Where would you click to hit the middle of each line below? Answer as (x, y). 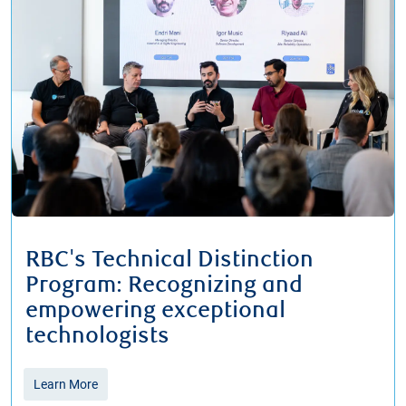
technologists (97, 336)
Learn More (66, 384)
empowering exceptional (155, 310)
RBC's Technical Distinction (169, 260)
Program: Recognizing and (164, 285)
